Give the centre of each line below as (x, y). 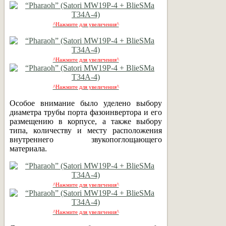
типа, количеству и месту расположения (86, 130)
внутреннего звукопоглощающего (86, 139)
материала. (28, 148)
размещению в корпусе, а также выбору (86, 121)
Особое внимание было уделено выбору (86, 103)
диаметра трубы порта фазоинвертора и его (86, 112)
